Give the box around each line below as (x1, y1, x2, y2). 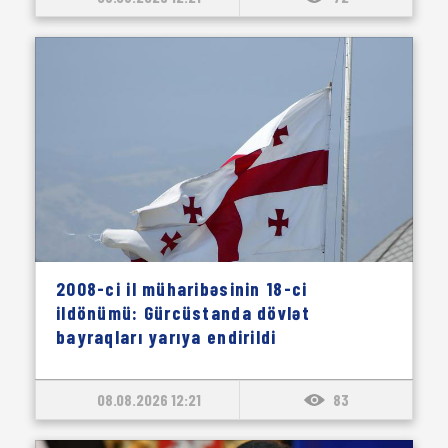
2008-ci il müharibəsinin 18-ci (56, 277, 308, 300)
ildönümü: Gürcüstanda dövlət (56, 301, 310, 324)
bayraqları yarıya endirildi (56, 325, 277, 348)
